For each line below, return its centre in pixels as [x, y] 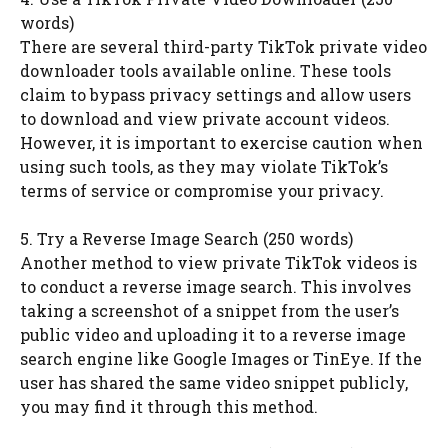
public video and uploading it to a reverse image [213, 335]
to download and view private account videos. [205, 119]
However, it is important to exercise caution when [221, 143]
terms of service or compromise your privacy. [202, 191]
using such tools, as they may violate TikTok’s [204, 167]
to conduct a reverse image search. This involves [215, 287]
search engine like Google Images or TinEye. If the [221, 359]
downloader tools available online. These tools [205, 71]
